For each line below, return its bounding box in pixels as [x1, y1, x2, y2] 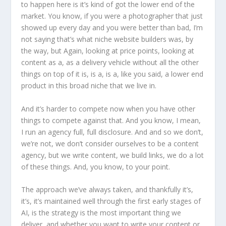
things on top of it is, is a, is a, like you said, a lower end [21, 69, 204, 79]
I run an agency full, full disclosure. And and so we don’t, [21, 127, 204, 137]
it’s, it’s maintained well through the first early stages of [21, 196, 201, 206]
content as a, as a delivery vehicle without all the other [21, 58, 199, 68]
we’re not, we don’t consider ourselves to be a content [21, 138, 199, 148]
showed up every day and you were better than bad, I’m [21, 23, 203, 33]
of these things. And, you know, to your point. [21, 161, 171, 172]
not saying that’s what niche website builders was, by [21, 34, 194, 44]
